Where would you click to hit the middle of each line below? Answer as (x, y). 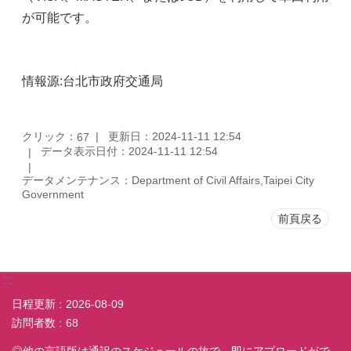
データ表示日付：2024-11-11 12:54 (129, 152)
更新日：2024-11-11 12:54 (175, 136)
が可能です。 (60, 18)
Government (53, 194)
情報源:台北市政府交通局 (92, 81)
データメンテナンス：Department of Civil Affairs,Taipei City (168, 180)
